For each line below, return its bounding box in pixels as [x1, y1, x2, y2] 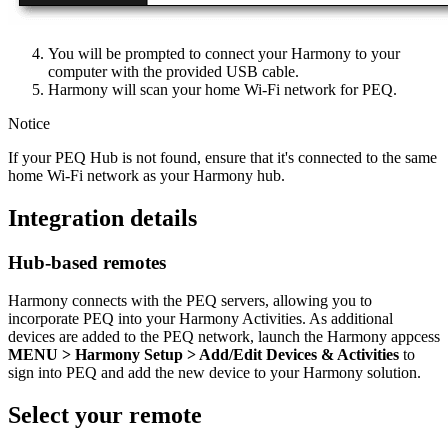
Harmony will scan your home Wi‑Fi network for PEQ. [48, 80, 397, 98]
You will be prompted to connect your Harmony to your [48, 44, 400, 62]
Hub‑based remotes [8, 251, 166, 273]
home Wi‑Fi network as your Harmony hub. [8, 166, 285, 184]
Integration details [8, 204, 197, 231]
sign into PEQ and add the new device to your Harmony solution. [8, 364, 421, 382]
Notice [8, 114, 50, 132]
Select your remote [8, 402, 202, 429]
